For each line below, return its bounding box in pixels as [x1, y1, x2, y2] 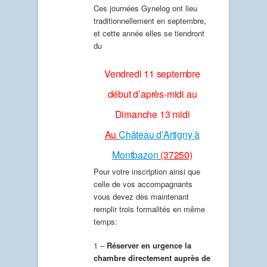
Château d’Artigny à [119, 127, 200, 141]
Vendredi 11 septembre [104, 66, 200, 80]
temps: [94, 215, 117, 227]
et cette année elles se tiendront [94, 27, 204, 39]
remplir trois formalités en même [94, 203, 205, 215]
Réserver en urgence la [107, 240, 191, 252]
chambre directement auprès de [94, 252, 210, 264]
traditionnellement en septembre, [94, 15, 206, 27]
